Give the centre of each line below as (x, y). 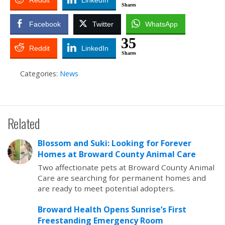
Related (24, 123)
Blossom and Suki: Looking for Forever (115, 143)
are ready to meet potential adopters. (106, 188)
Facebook (45, 24)
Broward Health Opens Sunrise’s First (112, 209)
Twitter (103, 24)
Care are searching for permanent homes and (122, 178)
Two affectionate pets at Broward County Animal (126, 167)
